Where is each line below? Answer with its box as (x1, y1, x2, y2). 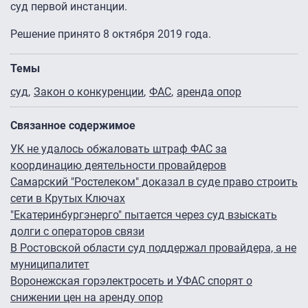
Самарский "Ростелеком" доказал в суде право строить (10, 175, 298, 189)
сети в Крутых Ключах (10, 192, 125, 206)
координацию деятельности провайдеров (10, 159, 226, 173)
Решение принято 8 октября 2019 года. (10, 27, 211, 41)
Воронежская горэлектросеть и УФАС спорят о (10, 274, 252, 288)
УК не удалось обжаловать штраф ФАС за (10, 142, 227, 156)
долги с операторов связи (10, 225, 144, 239)
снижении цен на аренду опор (10, 291, 163, 305)
